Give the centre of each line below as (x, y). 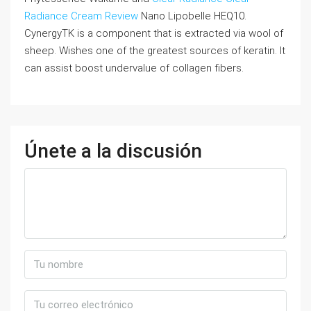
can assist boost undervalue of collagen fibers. (134, 68)
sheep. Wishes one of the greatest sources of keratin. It (155, 51)
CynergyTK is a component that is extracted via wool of (154, 33)
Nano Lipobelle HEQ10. (192, 16)
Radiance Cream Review (81, 16)
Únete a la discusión (113, 151)
